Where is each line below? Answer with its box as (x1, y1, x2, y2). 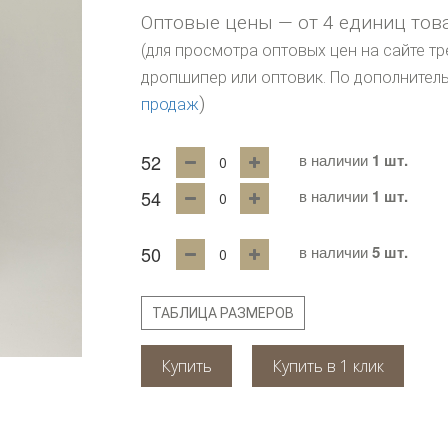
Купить (161, 355, 213, 377)
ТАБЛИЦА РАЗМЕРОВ (152, 305, 295, 321)
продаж (141, 95, 200, 114)
